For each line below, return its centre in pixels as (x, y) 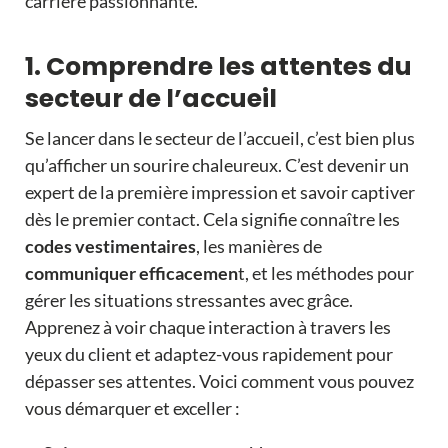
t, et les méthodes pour (325, 273)
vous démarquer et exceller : (132, 408)
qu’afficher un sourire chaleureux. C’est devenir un (216, 165)
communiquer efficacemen (131, 273)
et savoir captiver (347, 192)
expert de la (70, 192)
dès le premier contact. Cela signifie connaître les (212, 219)
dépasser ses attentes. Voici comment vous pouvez (219, 381)
